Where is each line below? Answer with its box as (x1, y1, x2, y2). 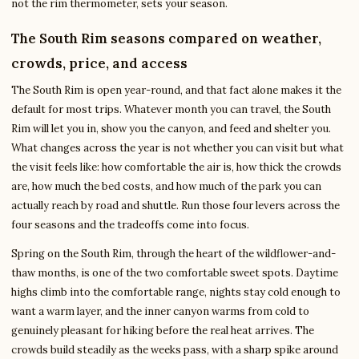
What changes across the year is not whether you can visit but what (11, 141, 344, 155)
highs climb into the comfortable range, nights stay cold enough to (11, 285, 341, 300)
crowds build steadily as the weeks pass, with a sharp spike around (11, 343, 338, 357)
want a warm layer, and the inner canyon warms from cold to (11, 305, 309, 319)
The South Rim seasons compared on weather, (11, 30, 321, 48)
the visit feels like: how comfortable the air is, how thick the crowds (11, 160, 341, 175)
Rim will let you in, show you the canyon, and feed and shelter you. (11, 122, 331, 136)
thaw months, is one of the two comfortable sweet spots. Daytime (11, 266, 338, 280)
